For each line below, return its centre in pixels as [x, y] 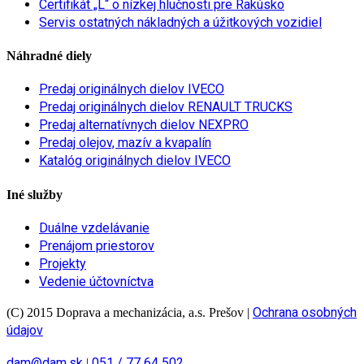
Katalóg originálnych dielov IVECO [135, 161]
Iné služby [35, 194]
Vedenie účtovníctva [96, 281]
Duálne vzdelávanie [94, 227]
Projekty [63, 263]
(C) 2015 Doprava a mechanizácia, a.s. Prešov [125, 312]
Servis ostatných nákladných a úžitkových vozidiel [180, 22]
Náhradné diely [49, 56]
